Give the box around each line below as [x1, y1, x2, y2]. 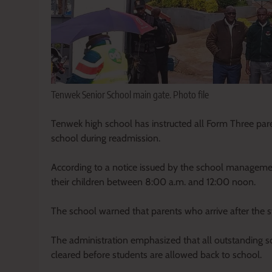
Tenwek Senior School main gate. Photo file [51, 88, 209, 101]
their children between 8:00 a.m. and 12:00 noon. [51, 175, 256, 188]
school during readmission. [51, 132, 160, 144]
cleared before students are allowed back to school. [51, 248, 262, 260]
